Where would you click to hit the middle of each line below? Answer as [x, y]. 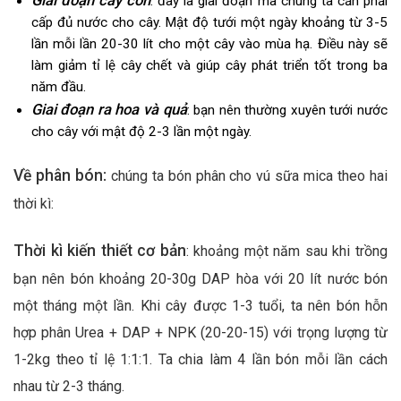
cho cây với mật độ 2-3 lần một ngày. [141, 132]
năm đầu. [58, 87]
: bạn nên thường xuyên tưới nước [287, 111]
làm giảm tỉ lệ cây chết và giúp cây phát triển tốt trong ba [209, 66]
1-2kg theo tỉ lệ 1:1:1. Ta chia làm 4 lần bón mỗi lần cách [200, 360]
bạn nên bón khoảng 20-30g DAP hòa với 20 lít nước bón [200, 279]
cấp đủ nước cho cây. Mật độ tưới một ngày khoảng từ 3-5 [209, 23]
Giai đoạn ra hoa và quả [109, 110]
